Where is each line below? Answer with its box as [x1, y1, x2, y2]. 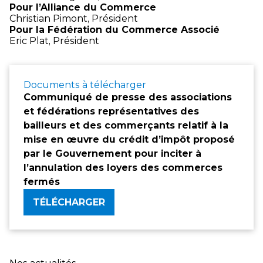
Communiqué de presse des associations [23, 91, 232, 103]
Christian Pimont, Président [9, 12, 138, 24]
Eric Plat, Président [9, 35, 99, 46]
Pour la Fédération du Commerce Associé [9, 23, 220, 35]
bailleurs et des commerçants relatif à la [23, 119, 228, 131]
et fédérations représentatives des [23, 105, 199, 117]
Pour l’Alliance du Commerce [9, 1, 156, 13]
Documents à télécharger [23, 79, 146, 90]
